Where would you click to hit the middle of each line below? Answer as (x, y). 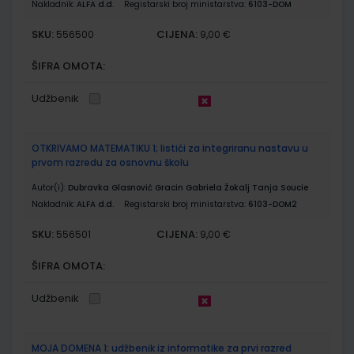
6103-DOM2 (273, 204)
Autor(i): (50, 187)
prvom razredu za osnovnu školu (110, 162)
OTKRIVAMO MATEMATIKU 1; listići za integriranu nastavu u (170, 148)
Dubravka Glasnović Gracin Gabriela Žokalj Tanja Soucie (188, 187)
